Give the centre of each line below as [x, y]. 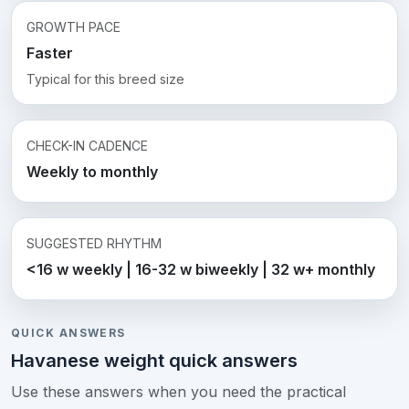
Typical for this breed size [105, 79]
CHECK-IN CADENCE [87, 145]
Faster [50, 52]
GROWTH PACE [73, 26]
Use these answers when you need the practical [178, 392]
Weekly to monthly [92, 171]
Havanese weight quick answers [154, 361]
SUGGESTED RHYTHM [94, 243]
